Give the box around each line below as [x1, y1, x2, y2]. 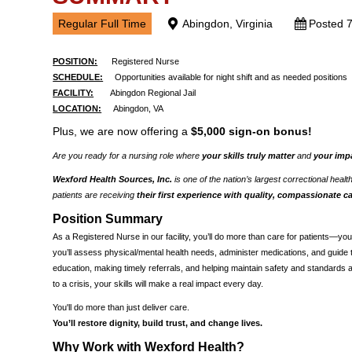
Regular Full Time [58, 17, 147, 31]
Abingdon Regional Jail [98, 88, 196, 98]
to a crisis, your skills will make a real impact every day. [53, 279, 264, 289]
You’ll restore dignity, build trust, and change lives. [53, 318, 263, 328]
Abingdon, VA [101, 104, 164, 114]
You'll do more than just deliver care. [53, 302, 190, 313]
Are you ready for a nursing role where [53, 151, 203, 161]
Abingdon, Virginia [182, 17, 273, 31]
